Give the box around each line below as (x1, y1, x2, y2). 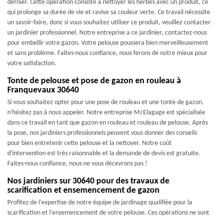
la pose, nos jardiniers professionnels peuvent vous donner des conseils (7, 129, 197, 137)
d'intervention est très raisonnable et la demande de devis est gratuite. (7, 150, 200, 157)
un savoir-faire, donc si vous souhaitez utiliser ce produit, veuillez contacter (7, 19, 211, 26)
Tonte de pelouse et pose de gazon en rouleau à (7, 76, 181, 86)
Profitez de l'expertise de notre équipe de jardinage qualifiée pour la (7, 199, 192, 206)
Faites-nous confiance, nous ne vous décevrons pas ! (7, 160, 147, 167)
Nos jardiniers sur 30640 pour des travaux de (7, 177, 169, 186)
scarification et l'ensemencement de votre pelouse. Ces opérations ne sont (7, 209, 209, 217)
